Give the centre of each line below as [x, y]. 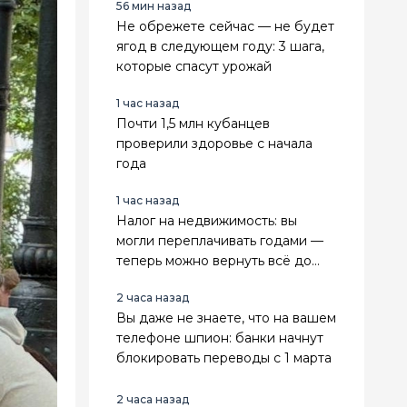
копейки [144, 280]
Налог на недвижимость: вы [207, 220]
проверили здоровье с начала [214, 143]
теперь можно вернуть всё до [214, 260]
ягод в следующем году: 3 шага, [220, 46]
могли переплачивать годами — [220, 240]
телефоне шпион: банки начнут [220, 338]
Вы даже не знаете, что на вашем [226, 318]
